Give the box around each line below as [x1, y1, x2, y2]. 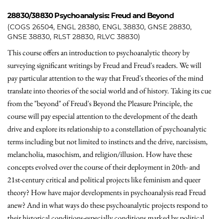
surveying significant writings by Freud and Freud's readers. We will [7, 60, 201, 70]
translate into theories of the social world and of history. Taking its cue [7, 86, 211, 96]
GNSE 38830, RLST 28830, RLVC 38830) [7, 32, 140, 41]
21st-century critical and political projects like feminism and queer [7, 175, 200, 185]
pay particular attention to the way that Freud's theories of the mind [7, 73, 203, 83]
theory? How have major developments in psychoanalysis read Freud [7, 187, 206, 197]
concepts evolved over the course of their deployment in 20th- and [7, 162, 200, 172]
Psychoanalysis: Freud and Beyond [54, 11, 174, 20]
